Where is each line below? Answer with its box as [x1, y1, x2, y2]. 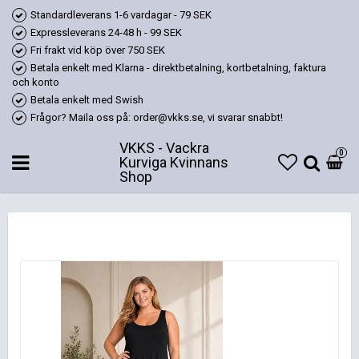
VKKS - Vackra [119, 139, 209, 156]
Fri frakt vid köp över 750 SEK [30, 44, 165, 56]
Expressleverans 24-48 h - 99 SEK [30, 26, 182, 38]
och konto [12, 76, 59, 88]
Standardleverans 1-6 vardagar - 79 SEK [30, 9, 212, 21]
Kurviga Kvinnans [119, 154, 228, 171]
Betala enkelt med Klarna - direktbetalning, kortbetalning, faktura [30, 62, 326, 74]
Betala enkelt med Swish [30, 94, 143, 106]
